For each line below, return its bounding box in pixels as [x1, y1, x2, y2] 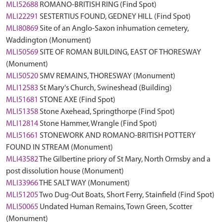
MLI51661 [6, 132, 38, 140]
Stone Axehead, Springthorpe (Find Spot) [40, 108, 175, 116]
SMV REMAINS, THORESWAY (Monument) [40, 72, 175, 80]
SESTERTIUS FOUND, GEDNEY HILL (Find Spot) [40, 13, 191, 21]
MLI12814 [6, 120, 38, 128]
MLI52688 [6, 1, 38, 9]
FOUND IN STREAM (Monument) [6, 144, 113, 152]
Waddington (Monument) [6, 37, 91, 45]
